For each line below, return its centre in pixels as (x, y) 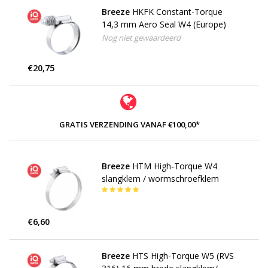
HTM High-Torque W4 (174, 166)
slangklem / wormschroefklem (160, 178)
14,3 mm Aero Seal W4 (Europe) (164, 25)
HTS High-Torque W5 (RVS (183, 255)
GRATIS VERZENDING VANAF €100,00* (130, 125)
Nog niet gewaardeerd (141, 38)
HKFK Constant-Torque (177, 12)
